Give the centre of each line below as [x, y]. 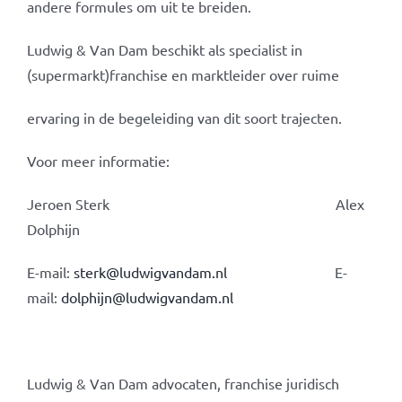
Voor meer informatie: [98, 161]
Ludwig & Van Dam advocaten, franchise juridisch [183, 383]
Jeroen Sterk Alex [195, 204]
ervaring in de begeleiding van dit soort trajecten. [184, 118]
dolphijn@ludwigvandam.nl [147, 297]
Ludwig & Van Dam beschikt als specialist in [164, 49]
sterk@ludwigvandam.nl [150, 272]
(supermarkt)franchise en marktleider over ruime [183, 74]
